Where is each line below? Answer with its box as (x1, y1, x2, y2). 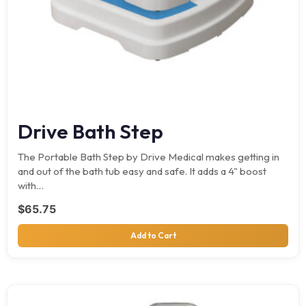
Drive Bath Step (18, 118, 163, 144)
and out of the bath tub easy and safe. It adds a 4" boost (18, 164, 266, 178)
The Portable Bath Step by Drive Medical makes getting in (18, 150, 279, 163)
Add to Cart (130, 229, 176, 240)
